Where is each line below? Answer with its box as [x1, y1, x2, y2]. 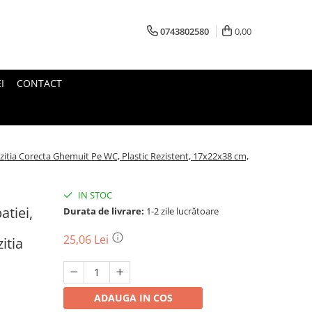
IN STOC [76, 189, 112, 201]
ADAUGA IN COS [93, 291, 173, 304]
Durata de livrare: [63, 205, 144, 217]
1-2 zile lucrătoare [144, 205, 219, 217]
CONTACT [17, 77, 62, 90]
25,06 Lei [63, 232, 111, 247]
